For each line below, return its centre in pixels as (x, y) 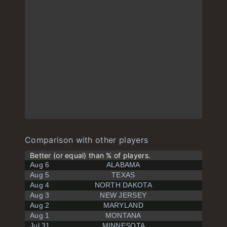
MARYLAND (123, 205)
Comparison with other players (87, 140)
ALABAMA (123, 165)
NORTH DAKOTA (123, 185)
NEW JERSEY (123, 195)
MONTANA (123, 215)
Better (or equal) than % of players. (90, 155)
